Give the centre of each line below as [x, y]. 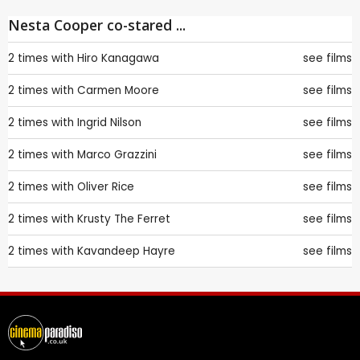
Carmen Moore [118, 91]
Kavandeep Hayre [126, 252]
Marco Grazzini [117, 155]
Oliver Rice [106, 187]
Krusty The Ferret [124, 219]
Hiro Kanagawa [118, 59]
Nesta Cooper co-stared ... [97, 25]
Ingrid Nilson [109, 123]
